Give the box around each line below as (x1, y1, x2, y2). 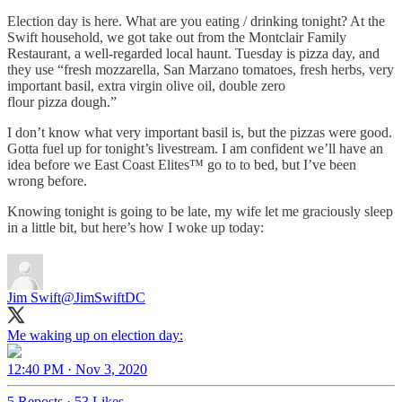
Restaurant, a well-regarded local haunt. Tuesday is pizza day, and (7, 46, 380, 62)
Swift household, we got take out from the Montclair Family (7, 30, 346, 46)
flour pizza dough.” (7, 94, 117, 110)
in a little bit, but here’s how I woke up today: (7, 220, 264, 236)
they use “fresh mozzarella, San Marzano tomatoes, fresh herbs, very (7, 62, 394, 78)
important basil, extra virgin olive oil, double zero (7, 78, 285, 94)
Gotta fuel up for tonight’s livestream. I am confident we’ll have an (7, 141, 383, 157)
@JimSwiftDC (61, 290, 145, 306)
